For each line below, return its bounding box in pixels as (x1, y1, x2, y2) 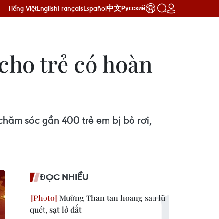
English (37, 3, 58, 13)
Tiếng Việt (8, 3, 37, 13)
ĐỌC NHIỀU (40, 171, 88, 183)
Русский (121, 5, 145, 12)
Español (83, 3, 107, 13)
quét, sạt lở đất (30, 204, 82, 215)
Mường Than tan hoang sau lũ (57, 193, 165, 203)
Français (58, 3, 83, 13)
